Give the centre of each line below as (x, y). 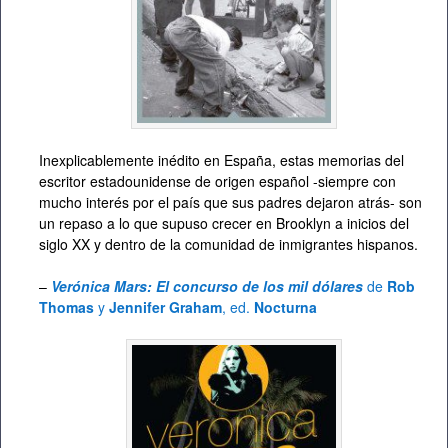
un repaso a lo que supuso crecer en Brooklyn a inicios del (224, 223)
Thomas (66, 307)
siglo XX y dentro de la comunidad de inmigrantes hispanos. (228, 244)
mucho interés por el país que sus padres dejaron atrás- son (230, 202)
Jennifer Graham (165, 307)
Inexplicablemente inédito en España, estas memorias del (221, 160)
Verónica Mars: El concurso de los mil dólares (205, 286)
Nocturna (285, 307)
